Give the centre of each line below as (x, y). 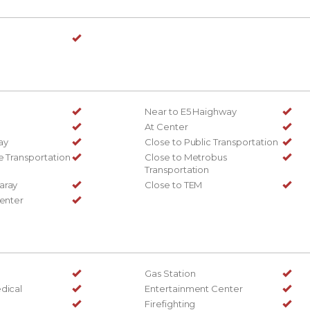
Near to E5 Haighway (191, 111)
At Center (166, 126)
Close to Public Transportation (211, 142)
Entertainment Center (194, 288)
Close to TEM (174, 184)
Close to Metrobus (186, 157)
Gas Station (170, 273)
